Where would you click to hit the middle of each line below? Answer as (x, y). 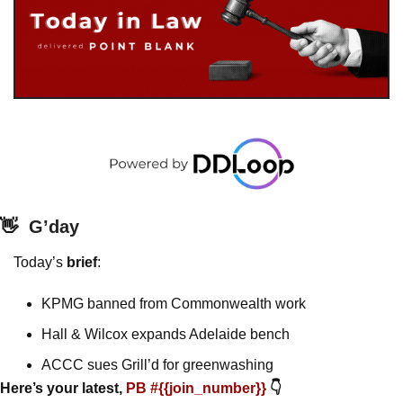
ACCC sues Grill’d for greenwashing (159, 365)
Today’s (40, 263)
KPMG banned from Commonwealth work (174, 304)
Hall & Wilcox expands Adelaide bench (166, 335)
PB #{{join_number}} (198, 389)
